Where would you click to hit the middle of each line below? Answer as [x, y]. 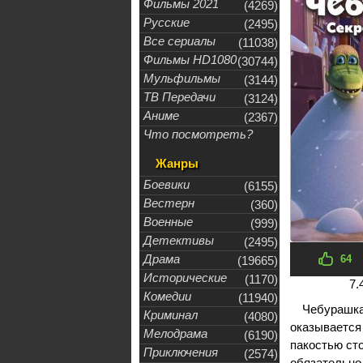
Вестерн [169, 203]
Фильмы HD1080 [190, 60]
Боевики [167, 184]
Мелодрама [175, 333]
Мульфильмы [182, 78]
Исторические [185, 278]
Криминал [171, 315]
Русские [167, 22]
